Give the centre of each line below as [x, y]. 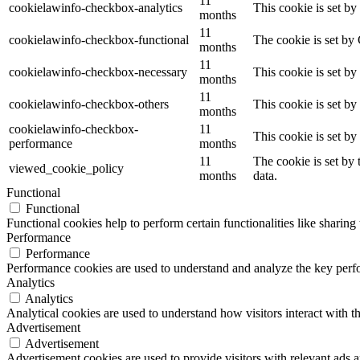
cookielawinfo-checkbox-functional [99, 40]
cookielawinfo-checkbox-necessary [98, 72]
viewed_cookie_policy [66, 169]
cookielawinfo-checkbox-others [89, 104]
